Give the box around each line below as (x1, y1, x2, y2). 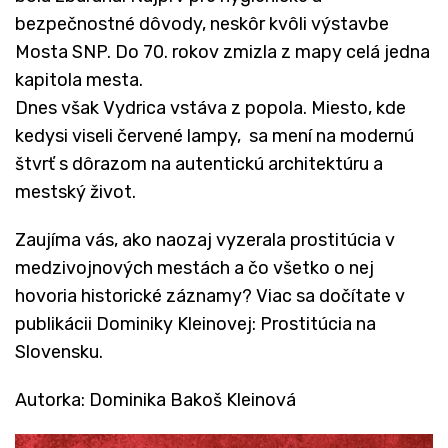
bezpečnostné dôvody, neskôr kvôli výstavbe (15, 12, 389, 35)
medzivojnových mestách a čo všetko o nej (15, 256, 374, 279)
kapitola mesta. (15, 68, 143, 91)
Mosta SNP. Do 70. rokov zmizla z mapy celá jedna (15, 40, 430, 63)
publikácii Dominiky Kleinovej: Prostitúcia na (15, 312, 376, 335)
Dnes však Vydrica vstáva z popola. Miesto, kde (15, 96, 406, 119)
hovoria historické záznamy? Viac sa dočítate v (15, 284, 405, 307)
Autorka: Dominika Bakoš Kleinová (15, 388, 296, 411)
